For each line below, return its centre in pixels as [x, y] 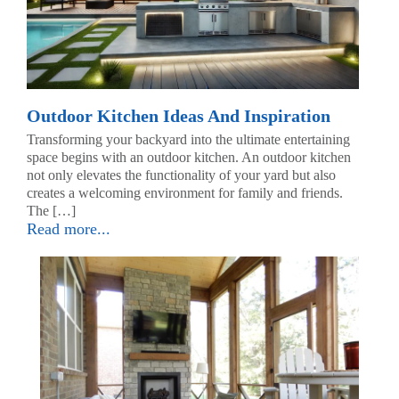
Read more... [69, 229]
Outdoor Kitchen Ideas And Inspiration [179, 116]
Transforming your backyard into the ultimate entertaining [188, 140]
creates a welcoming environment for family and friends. [185, 193]
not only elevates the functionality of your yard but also [181, 175]
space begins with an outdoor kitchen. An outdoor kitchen [189, 158]
